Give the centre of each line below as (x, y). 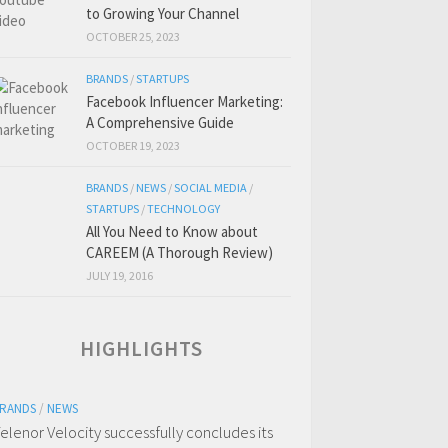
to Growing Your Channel (162, 13)
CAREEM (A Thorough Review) (179, 252)
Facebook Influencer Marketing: (184, 101)
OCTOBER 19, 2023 (133, 145)
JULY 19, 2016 (119, 275)
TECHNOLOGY (183, 208)
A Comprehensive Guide (160, 122)
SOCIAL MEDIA (210, 187)
